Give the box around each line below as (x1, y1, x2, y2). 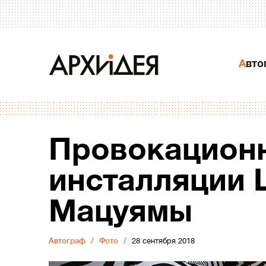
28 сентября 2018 (132, 236, 195, 245)
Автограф (49, 236, 85, 245)
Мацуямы (49, 194, 192, 229)
